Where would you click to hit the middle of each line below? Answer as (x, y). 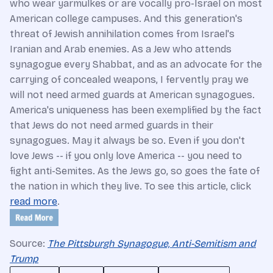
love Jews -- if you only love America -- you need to (126, 155)
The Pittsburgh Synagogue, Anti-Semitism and (152, 243)
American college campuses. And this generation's (126, 18)
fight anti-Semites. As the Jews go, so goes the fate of (135, 171)
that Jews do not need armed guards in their (112, 125)
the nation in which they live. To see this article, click (130, 186)
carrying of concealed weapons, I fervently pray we (129, 79)
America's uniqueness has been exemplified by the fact (136, 110)
